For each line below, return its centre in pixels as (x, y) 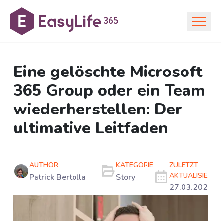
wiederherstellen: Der (98, 110)
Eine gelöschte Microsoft (108, 72)
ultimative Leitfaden (91, 128)
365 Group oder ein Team (109, 91)
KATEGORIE (135, 165)
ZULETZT (184, 165)
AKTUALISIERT (193, 175)
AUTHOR (44, 165)
